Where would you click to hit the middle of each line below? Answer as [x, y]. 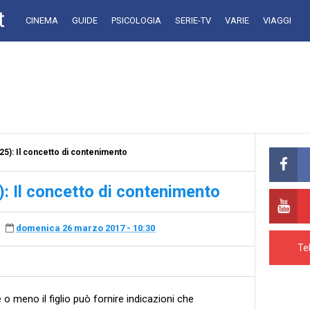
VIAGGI [277, 20]
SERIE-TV [193, 20]
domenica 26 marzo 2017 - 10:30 [85, 228]
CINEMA [42, 20]
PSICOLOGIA [136, 20]
